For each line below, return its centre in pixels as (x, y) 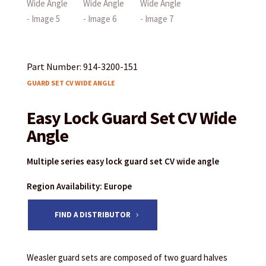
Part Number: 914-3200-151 (82, 66)
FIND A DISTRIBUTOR (92, 215)
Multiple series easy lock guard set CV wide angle (123, 161)
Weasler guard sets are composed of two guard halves (127, 258)
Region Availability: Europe (79, 186)
